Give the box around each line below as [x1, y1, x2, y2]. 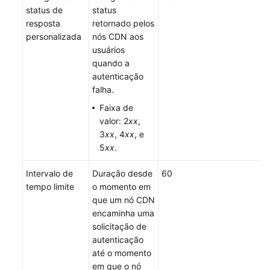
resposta [26, 17, 60, 28]
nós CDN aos [92, 31, 143, 42]
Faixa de [99, 102, 133, 113]
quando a [92, 57, 130, 68]
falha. [92, 84, 114, 95]
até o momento [92, 247, 151, 258]
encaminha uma [92, 207, 154, 218]
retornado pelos [92, 17, 154, 28]
